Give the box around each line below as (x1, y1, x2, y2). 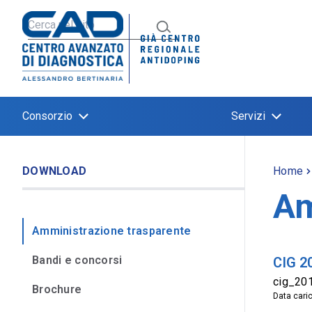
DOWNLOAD (22, 164, 87, 178)
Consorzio (22, 109, 72, 123)
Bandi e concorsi (32, 253, 123, 267)
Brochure (32, 283, 82, 296)
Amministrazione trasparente (32, 224, 192, 237)
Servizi (231, 109, 265, 123)
